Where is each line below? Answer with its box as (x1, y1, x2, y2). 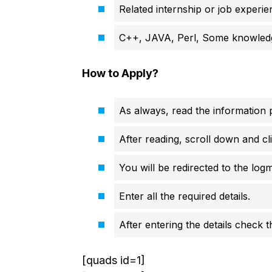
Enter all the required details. (118, 190, 250, 203)
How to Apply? (81, 67, 158, 80)
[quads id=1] (81, 254, 145, 267)
